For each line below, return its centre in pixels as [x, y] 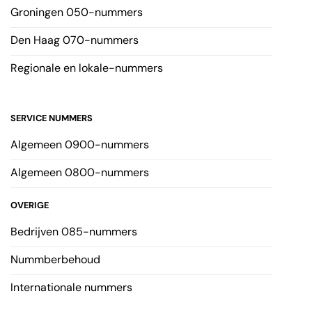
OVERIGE [30, 205]
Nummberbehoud [55, 260]
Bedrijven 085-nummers [74, 232]
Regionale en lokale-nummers [87, 68]
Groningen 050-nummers [77, 13]
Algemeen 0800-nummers [80, 173]
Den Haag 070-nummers [75, 40]
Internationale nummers [71, 288]
